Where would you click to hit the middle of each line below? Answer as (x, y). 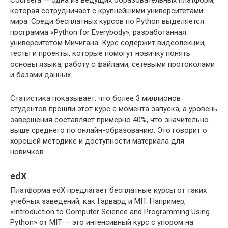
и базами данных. (41, 75)
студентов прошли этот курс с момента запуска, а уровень (114, 109)
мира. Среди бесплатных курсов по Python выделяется (107, 21)
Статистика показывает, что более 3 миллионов (95, 98)
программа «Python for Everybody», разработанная (98, 32)
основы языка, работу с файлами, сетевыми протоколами (112, 64)
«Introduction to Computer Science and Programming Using (110, 212)
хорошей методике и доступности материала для (97, 141)
